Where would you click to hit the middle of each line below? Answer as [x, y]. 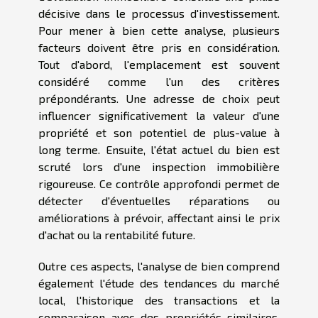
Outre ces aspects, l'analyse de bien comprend [159, 266]
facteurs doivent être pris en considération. [159, 48]
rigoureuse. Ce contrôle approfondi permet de [159, 184]
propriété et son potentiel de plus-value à [159, 133]
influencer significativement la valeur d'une [159, 116]
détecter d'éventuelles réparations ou [159, 201]
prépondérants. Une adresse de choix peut [159, 99]
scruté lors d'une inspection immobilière [159, 167]
